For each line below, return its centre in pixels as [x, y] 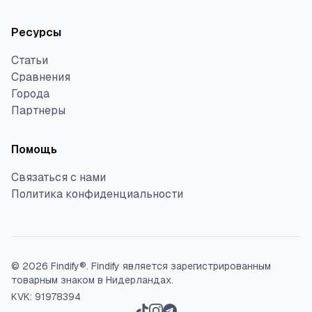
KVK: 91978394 [46, 297]
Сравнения [41, 77]
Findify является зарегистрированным [181, 266]
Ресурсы [36, 33]
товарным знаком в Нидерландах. [92, 280]
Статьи [30, 61]
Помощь [34, 150]
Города [30, 94]
